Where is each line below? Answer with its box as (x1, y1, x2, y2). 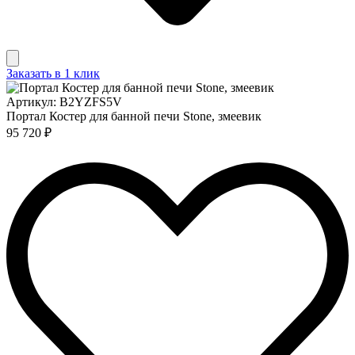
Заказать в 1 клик (6, 66, 100, 80)
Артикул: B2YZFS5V (6, 94, 122, 109)
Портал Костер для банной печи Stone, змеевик (6, 109, 261, 123)
